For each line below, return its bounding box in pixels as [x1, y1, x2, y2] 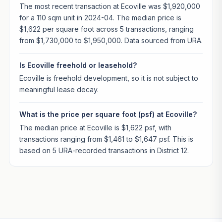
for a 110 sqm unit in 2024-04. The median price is [19, 13, 181, 22]
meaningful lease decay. [19, 85, 99, 94]
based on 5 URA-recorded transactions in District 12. [19, 146, 189, 155]
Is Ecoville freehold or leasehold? [19, 60, 137, 69]
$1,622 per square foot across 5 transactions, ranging [19, 24, 194, 33]
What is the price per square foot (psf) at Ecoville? [19, 110, 197, 119]
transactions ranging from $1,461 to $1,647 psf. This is [19, 135, 193, 144]
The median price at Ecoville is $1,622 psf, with [19, 123, 171, 132]
